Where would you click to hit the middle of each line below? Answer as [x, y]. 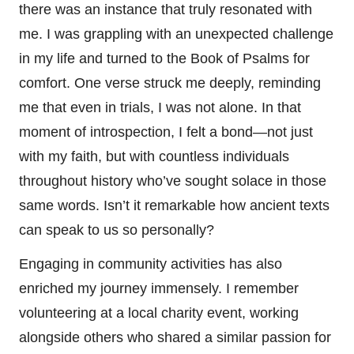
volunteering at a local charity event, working [159, 313]
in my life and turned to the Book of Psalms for [164, 58]
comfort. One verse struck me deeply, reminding [170, 83]
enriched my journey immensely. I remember [159, 288]
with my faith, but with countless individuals [154, 156]
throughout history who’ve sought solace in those [173, 181]
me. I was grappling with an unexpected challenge [176, 34]
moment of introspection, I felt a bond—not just [166, 132]
